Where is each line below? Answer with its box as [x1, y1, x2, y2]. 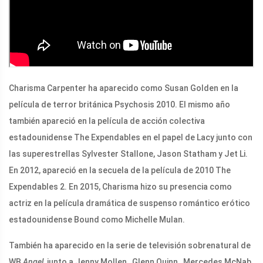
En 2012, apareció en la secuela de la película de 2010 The [9, 165, 231, 175]
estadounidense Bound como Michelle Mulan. [9, 214, 185, 224]
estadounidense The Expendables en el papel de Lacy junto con [9, 132, 252, 142]
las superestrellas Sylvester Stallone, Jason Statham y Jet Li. [9, 149, 248, 159]
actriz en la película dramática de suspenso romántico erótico [9, 198, 250, 208]
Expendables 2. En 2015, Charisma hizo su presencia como [9, 181, 232, 191]
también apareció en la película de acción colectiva [9, 116, 205, 126]
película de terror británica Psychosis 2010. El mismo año [9, 99, 230, 109]
